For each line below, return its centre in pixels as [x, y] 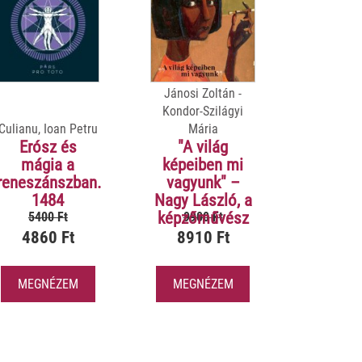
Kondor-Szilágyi [203, 111]
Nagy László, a [203, 200]
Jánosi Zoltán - [203, 93]
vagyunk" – [203, 182]
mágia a [48, 164]
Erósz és [48, 147]
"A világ [203, 147]
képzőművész [203, 218]
